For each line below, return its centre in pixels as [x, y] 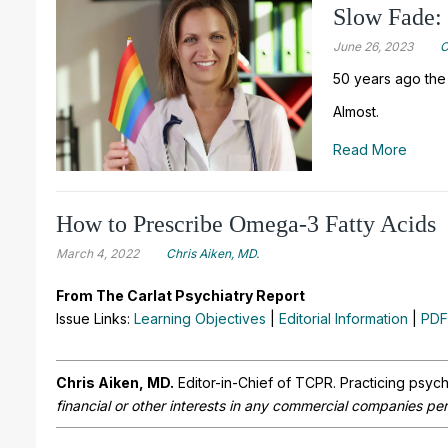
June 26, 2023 [373, 46]
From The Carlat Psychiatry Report [180, 296]
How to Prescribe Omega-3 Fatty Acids [246, 224]
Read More [370, 149]
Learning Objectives [200, 319]
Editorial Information [343, 319]
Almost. [356, 111]
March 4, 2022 [97, 254]
